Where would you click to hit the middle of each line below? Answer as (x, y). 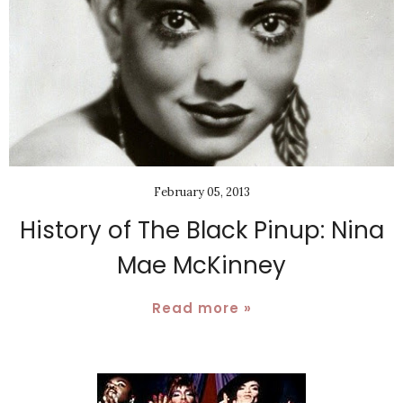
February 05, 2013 (201, 192)
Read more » (201, 308)
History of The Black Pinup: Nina (201, 230)
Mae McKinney (201, 265)
